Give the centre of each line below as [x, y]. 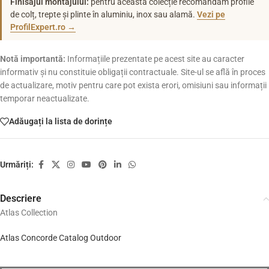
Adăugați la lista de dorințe [61, 122]
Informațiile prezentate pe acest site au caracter [155, 59]
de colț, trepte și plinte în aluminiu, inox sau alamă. [104, 14]
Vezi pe [211, 14]
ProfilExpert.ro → [43, 27]
